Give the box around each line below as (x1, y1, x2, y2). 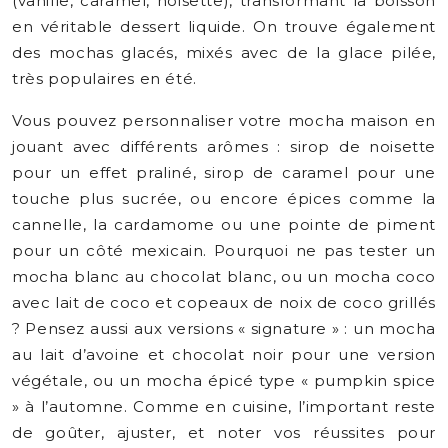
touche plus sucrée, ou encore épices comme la (12, 189, 436, 208)
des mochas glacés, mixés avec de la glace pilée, (12, 43, 436, 62)
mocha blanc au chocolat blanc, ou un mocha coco (12, 267, 436, 286)
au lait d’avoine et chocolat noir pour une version (12, 345, 436, 364)
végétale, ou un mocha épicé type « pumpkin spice (12, 371, 436, 390)
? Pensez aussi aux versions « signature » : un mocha (12, 319, 436, 338)
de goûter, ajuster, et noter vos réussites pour (12, 423, 436, 442)
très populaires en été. (12, 69, 197, 88)
